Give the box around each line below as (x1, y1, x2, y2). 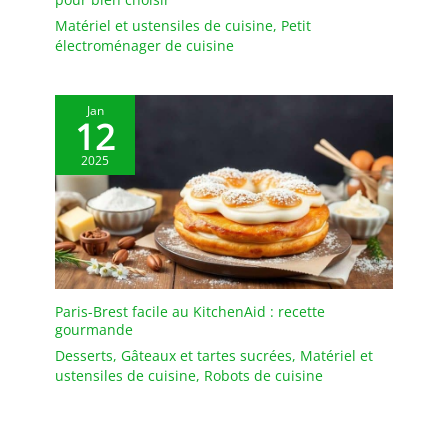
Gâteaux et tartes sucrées (121, 345, 292, 365)
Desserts (55, 345, 113, 365)
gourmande (55, 319, 133, 339)
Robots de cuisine (204, 365, 323, 385)
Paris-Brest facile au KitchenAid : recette (55, 301, 325, 321)
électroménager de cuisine (55, 36, 234, 56)
